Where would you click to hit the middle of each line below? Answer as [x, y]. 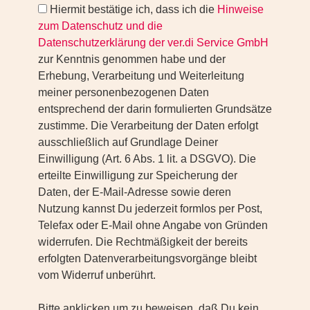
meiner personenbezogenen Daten [124, 93]
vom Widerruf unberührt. [97, 275]
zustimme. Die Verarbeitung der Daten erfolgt [148, 126]
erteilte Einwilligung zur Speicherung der [138, 176]
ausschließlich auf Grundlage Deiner [128, 143]
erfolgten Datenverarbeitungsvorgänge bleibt [147, 259]
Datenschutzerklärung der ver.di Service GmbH [153, 43]
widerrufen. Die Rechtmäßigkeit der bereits [143, 242]
